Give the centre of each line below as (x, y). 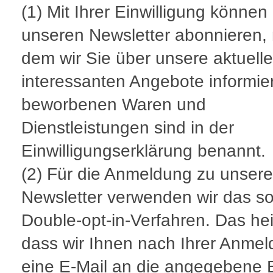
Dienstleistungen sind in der (128, 128)
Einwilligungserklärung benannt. (144, 151)
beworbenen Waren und (114, 105)
